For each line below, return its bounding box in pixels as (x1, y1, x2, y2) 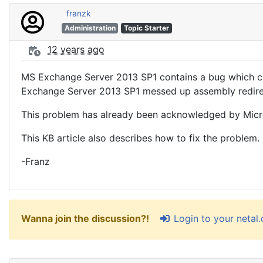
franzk (66, 8, 91, 18)
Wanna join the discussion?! (21, 213, 151, 225)
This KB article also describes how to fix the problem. (21, 132, 259, 144)
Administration (64, 23, 116, 32)
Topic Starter (124, 23, 170, 32)
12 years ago (48, 43, 104, 56)
